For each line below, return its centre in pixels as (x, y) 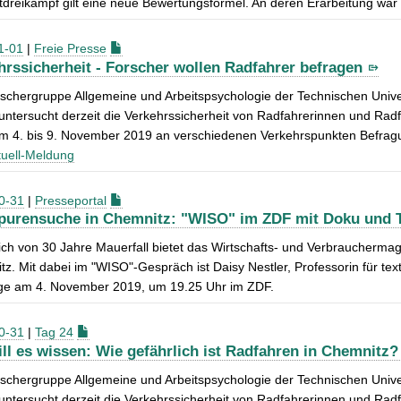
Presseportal (71, 200)
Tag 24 (54, 333)
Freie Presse (70, 48)
